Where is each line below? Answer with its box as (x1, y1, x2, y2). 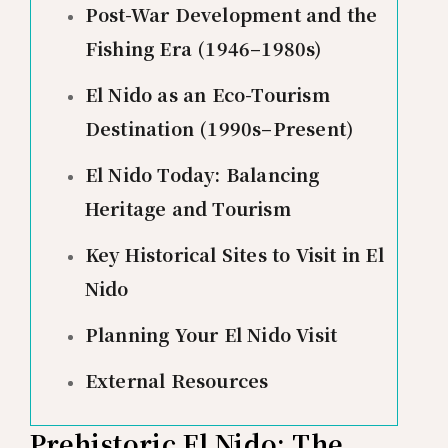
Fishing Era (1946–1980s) (84, 34, 322, 61)
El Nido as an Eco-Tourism (84, 80, 330, 107)
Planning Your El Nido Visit (84, 320, 338, 347)
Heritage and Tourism (84, 194, 291, 221)
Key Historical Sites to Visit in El (84, 240, 384, 267)
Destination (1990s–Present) (84, 114, 354, 141)
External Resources (84, 366, 269, 393)
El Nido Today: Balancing (84, 160, 320, 187)
